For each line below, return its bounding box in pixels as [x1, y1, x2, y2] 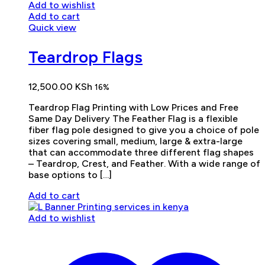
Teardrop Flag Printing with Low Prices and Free [28, 101, 238, 113]
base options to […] [28, 169, 112, 180]
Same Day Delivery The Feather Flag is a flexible [28, 112, 238, 124]
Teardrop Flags [28, 47, 143, 67]
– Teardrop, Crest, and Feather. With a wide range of [28, 157, 260, 169]
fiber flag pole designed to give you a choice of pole [28, 124, 259, 135]
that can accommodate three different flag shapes [28, 146, 254, 158]
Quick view [28, 22, 76, 34]
